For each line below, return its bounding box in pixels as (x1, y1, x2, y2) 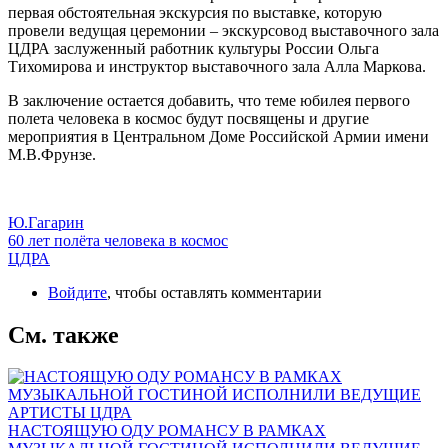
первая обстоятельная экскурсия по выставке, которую (8, 3, 382, 21)
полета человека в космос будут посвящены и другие (8, 109, 369, 127)
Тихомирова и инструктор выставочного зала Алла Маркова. (8, 57, 426, 75)
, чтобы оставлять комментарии (107, 283, 322, 301)
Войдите (48, 283, 107, 301)
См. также (8, 321, 119, 348)
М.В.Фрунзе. (8, 145, 96, 163)
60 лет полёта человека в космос (8, 231, 228, 249)
